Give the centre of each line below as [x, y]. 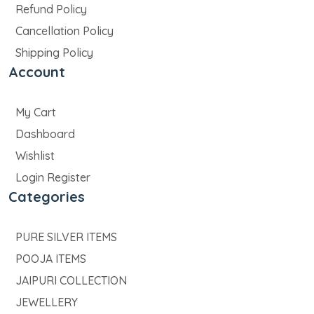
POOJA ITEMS [51, 259]
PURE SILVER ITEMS [66, 237]
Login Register [53, 178]
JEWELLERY [47, 302]
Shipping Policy [54, 53]
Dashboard [45, 134]
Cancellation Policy [64, 31]
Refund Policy [51, 9]
